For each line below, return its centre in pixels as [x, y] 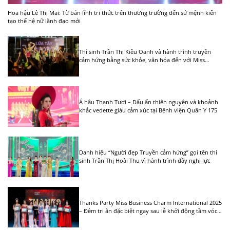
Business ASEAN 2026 [107, 68]
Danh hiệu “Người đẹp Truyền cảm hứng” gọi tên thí [148, 152]
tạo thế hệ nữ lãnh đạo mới [44, 21]
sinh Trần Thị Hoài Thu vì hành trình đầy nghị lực [145, 160]
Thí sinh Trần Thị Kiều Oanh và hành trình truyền [145, 51]
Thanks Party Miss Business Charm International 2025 [151, 202]
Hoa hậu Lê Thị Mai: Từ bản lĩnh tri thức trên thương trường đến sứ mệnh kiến [112, 12]
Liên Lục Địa [95, 219]
